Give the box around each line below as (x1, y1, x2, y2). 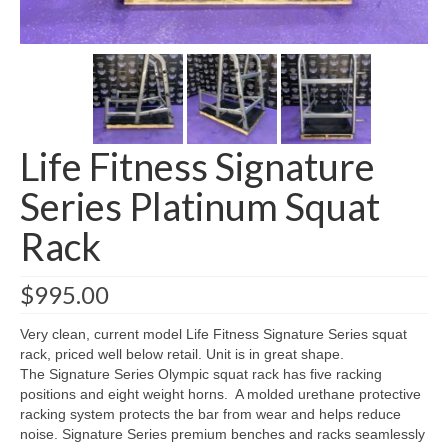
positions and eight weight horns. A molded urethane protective (20, 386, 421, 402)
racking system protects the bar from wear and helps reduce (20, 406, 401, 422)
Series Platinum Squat (20, 183, 380, 229)
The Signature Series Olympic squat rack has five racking (20, 366, 382, 382)
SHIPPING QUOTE (45, 3, 194, 25)
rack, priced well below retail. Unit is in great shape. (20, 346, 344, 362)
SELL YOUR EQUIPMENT (45, 81, 247, 103)
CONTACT (45, 42, 132, 64)
